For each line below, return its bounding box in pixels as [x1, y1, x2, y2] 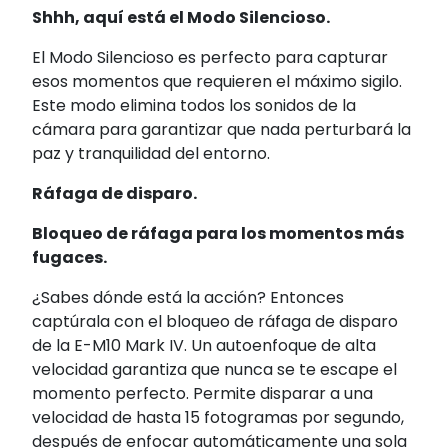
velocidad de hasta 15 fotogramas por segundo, [32, 406, 404, 430]
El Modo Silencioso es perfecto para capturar [32, 46, 388, 70]
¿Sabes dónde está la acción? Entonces [32, 286, 344, 310]
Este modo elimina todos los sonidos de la [32, 94, 356, 118]
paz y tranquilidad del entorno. [32, 142, 270, 166]
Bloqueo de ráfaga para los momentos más [32, 222, 404, 246]
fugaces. [32, 246, 107, 270]
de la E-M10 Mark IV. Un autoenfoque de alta [32, 334, 376, 358]
